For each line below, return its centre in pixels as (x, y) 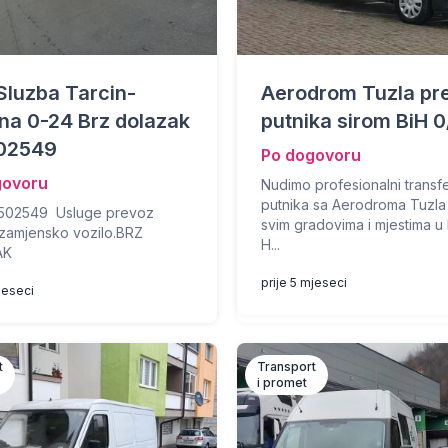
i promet (282, 382)
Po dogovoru (311, 155)
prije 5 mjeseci (304, 282)
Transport (287, 366)
